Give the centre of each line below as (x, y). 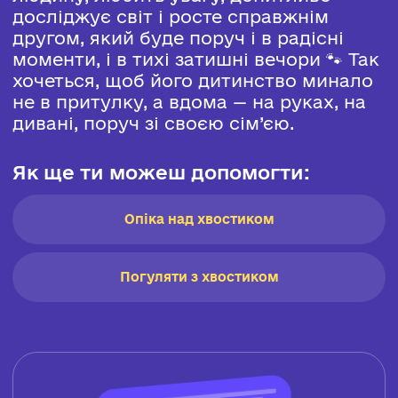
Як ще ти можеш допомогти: (161, 172)
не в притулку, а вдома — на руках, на (189, 102)
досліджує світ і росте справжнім (170, 17)
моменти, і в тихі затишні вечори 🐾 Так (195, 60)
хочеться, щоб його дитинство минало (192, 81)
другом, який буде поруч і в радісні (178, 38)
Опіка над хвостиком (199, 219)
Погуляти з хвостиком (199, 276)
